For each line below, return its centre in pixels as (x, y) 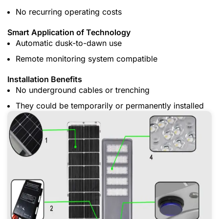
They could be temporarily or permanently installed (110, 106)
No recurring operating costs (69, 12)
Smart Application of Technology (69, 33)
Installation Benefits (45, 79)
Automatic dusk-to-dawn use (69, 43)
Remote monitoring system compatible (87, 59)
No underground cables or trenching (83, 90)
